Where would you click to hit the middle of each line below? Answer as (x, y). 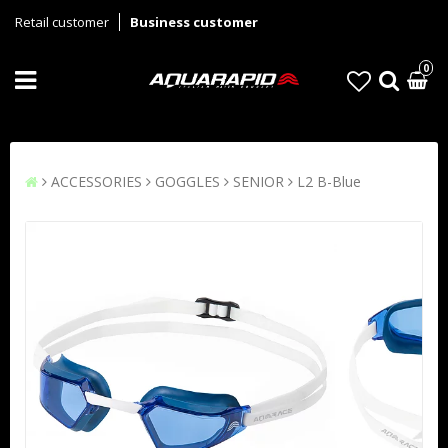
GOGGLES (187, 181)
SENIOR (258, 181)
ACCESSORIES (96, 181)
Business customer (194, 22)
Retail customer (62, 22)
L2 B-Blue (329, 181)
